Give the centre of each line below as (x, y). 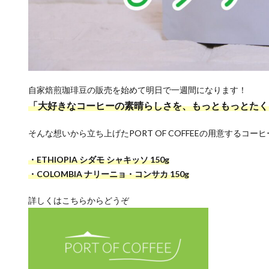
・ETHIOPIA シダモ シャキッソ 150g (99, 160)
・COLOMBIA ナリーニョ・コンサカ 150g (109, 174)
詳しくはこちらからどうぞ (79, 201)
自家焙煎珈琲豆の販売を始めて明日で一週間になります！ (138, 90)
